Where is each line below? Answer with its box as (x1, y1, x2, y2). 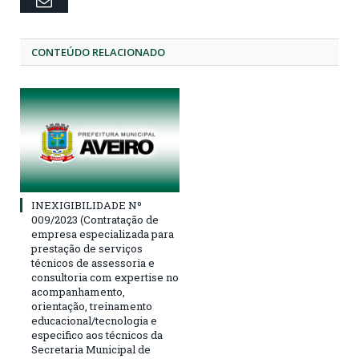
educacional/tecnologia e (31, 313, 157, 329)
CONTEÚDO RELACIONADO (31, 44, 165, 59)
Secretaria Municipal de (31, 342, 151, 357)
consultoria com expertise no (31, 270, 179, 285)
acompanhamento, (31, 284, 125, 300)
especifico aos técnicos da (31, 328, 163, 343)
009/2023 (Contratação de (31, 212, 159, 228)
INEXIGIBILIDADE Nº (31, 198, 142, 213)
